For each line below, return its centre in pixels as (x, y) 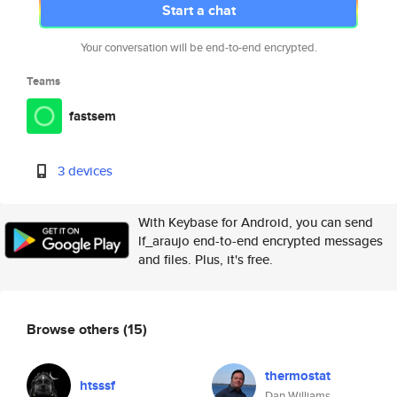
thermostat (298, 376)
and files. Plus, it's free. (206, 259)
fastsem (93, 116)
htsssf (97, 385)
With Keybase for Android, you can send (256, 222)
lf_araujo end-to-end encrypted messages (261, 241)
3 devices (86, 171)
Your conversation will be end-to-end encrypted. (198, 47)
